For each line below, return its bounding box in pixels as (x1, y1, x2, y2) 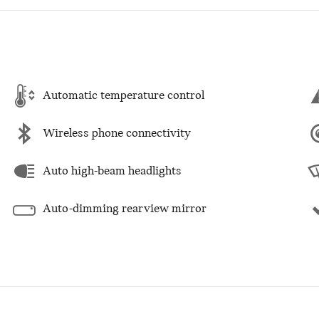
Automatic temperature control (43, 88, 204, 103)
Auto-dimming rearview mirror (43, 202, 206, 216)
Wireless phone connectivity (43, 126, 191, 140)
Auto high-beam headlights (43, 164, 182, 178)
